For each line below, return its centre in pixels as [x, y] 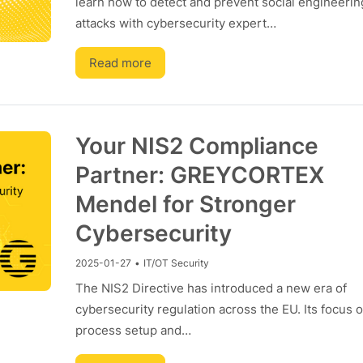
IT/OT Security [176, 263]
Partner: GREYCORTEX [199, 175]
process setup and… [133, 330]
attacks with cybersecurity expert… [175, 23]
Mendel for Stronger [185, 204]
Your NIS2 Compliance [196, 146]
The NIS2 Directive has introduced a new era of [211, 288]
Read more [120, 63]
